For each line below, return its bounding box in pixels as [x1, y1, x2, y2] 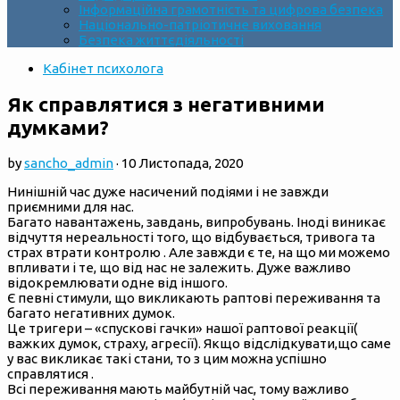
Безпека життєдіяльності [79, 31, 244, 47]
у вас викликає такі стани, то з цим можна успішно [7, 351, 327, 367]
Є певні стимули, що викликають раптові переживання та [7, 290, 380, 306]
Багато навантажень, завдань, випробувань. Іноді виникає [7, 214, 386, 230]
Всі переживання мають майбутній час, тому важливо [7, 381, 349, 397]
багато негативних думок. [7, 305, 175, 321]
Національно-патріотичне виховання [79, 16, 321, 32]
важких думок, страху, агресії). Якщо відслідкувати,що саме [7, 336, 391, 352]
